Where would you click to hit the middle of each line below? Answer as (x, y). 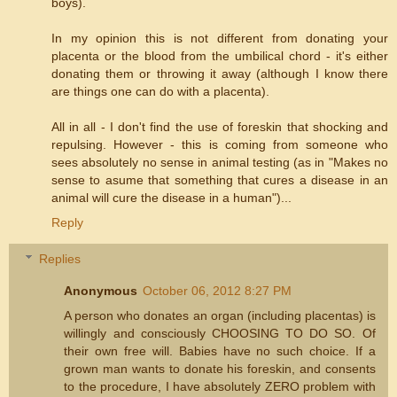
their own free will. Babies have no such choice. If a (220, 351)
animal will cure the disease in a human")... (171, 197)
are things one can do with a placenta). (160, 91)
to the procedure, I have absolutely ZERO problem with (220, 387)
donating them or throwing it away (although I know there (220, 73)
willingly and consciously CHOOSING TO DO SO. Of (220, 334)
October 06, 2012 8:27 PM (218, 291)
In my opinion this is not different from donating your (220, 38)
